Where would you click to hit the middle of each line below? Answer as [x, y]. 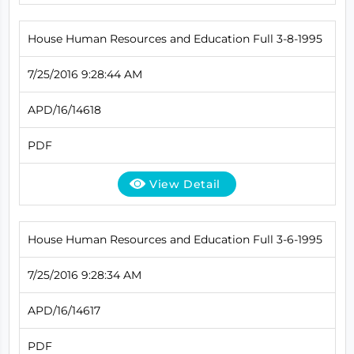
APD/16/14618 [64, 109]
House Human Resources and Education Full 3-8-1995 [175, 38]
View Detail [185, 184]
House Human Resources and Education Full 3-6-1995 [175, 239]
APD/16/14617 [64, 310]
